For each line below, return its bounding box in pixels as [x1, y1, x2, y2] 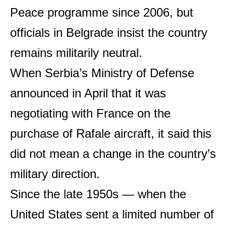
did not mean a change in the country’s [10, 147, 216, 160]
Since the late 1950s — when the [10, 187, 186, 201]
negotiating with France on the [10, 106, 171, 120]
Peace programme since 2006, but [10, 6, 193, 19]
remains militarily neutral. [10, 46, 142, 60]
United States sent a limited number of [10, 207, 214, 221]
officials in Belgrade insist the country [10, 26, 207, 39]
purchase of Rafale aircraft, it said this [10, 127, 211, 140]
